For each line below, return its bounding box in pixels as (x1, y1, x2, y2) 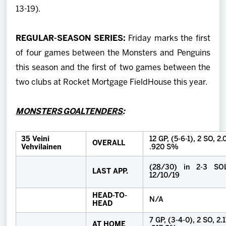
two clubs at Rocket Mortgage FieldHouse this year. (16, 78, 208, 86)
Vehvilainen (21, 144, 62, 151)
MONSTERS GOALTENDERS (16, 107, 123, 116)
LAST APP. (92, 168, 130, 175)
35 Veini (21, 136, 50, 143)
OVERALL (92, 140, 126, 147)
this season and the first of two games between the (16, 64, 210, 72)
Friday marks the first (128, 34, 210, 42)
